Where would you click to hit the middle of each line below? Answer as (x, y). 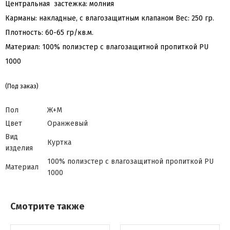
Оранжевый (68, 123)
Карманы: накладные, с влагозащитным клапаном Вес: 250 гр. (110, 18)
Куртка (59, 142)
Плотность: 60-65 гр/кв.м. (49, 33)
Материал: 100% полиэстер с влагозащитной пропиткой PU (107, 47)
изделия (19, 148)
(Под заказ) (22, 86)
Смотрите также (47, 206)
